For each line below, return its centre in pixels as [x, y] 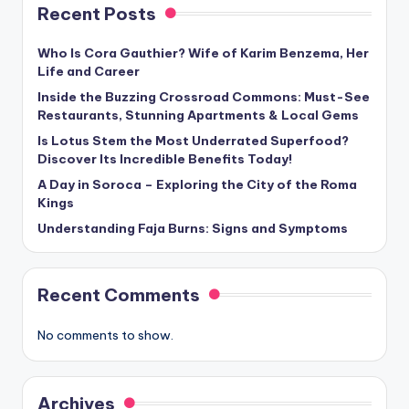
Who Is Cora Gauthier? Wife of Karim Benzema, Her [203, 53]
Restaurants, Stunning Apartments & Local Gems [198, 115]
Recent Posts [97, 14]
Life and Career [89, 72]
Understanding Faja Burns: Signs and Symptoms [193, 229]
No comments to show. [105, 336]
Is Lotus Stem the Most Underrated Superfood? [193, 141]
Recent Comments [119, 295]
